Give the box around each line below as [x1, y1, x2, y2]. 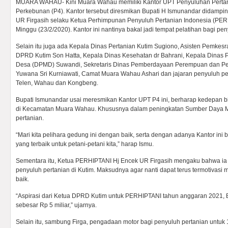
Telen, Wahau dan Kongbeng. [16, 79, 98, 87]
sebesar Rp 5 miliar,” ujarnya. [16, 202, 97, 209]
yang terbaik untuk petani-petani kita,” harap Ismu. [16, 140, 154, 148]
